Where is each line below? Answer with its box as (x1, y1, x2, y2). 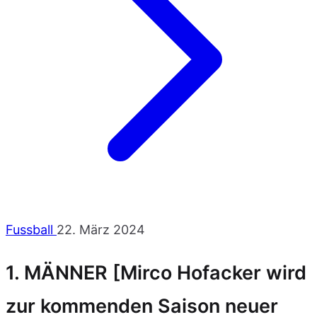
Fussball (6, 222, 57, 237)
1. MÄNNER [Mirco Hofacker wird (6, 261, 306, 285)
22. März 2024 (57, 222, 145, 237)
